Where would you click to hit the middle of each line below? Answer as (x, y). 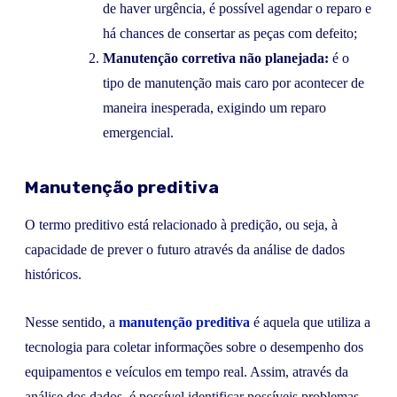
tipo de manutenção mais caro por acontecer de (234, 82)
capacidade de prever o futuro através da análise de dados (185, 250)
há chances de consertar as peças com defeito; (230, 33)
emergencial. (138, 132)
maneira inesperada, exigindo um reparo (214, 107)
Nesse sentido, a (72, 323)
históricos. (53, 275)
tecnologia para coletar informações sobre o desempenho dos (194, 347)
